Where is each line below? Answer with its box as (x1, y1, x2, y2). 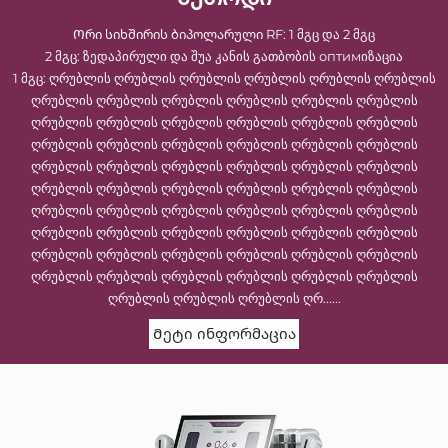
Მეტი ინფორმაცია (152, 323, 296, 343)
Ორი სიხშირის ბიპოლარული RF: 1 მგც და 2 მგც (73, 25, 375, 42)
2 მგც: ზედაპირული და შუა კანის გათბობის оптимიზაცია (45, 47, 403, 64)
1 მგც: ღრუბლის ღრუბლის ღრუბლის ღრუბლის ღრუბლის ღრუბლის (12, 69, 436, 86)
